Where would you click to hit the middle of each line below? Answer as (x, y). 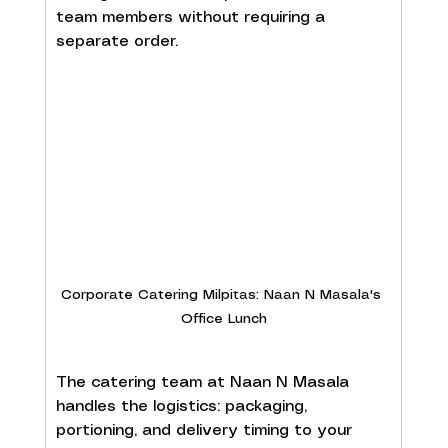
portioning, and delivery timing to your (206, 430)
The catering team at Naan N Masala (204, 382)
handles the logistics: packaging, (183, 406)
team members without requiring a (192, 17)
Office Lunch (223, 318)
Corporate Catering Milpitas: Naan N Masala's (224, 294)
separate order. (116, 41)
